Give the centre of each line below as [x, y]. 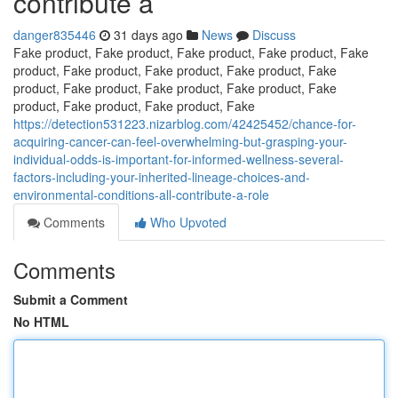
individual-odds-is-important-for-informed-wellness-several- [179, 159]
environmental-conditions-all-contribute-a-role [141, 195]
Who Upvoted [187, 222]
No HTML [41, 322]
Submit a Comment [71, 299]
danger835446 [55, 35]
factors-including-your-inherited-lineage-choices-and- [162, 177]
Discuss [274, 35]
